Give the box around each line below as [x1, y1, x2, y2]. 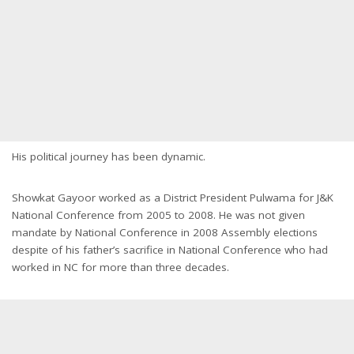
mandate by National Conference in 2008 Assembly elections [12, 225, 318, 239]
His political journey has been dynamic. [12, 149, 205, 164]
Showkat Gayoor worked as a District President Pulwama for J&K [12, 190, 333, 205]
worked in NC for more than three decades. [12, 260, 229, 274]
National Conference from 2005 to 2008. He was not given [12, 208, 305, 222]
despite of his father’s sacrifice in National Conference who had [12, 243, 328, 257]
